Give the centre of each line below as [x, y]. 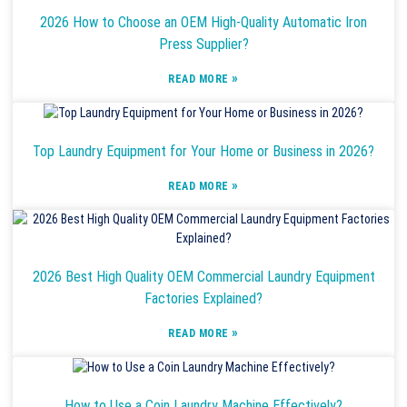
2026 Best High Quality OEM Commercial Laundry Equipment [203, 276]
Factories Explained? [203, 298]
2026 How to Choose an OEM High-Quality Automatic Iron [203, 22]
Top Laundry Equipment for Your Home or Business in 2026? [203, 151]
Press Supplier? [203, 44]
